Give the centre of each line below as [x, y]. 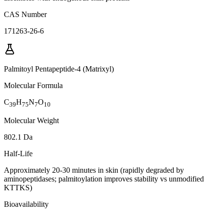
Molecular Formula [33, 85]
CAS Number [25, 14]
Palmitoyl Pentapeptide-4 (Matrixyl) [59, 69]
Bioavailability [26, 204]
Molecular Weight [31, 120]
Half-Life [18, 153]
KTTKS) [18, 187]
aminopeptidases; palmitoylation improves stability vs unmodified [104, 179]
